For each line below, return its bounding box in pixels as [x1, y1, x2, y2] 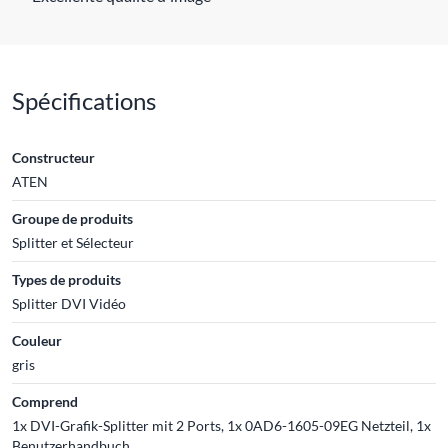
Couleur [12, 331, 62, 349]
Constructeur [12, 148, 95, 166]
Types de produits [12, 270, 121, 288]
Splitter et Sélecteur [12, 233, 134, 251]
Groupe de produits [12, 209, 133, 227]
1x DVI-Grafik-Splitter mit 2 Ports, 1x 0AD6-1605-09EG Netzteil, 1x [12, 416, 431, 434]
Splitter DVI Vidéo [12, 294, 126, 312]
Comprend [12, 392, 78, 410]
